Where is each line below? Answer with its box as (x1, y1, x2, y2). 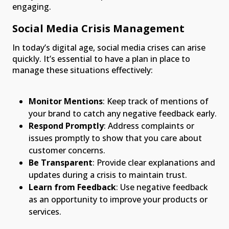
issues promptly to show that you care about (29, 132, 202, 144)
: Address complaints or (104, 120, 194, 132)
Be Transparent (29, 157, 93, 169)
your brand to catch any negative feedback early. (29, 108, 217, 120)
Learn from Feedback (29, 181, 116, 193)
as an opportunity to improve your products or (29, 194, 208, 205)
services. (29, 206, 61, 218)
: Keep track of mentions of (103, 96, 209, 107)
